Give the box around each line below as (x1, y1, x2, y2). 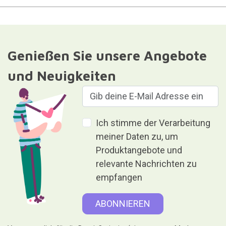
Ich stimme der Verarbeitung (96, 117, 211, 128)
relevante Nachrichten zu (96, 158, 197, 169)
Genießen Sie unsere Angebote (7, 47, 207, 64)
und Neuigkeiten (7, 67, 116, 84)
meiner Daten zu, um (96, 131, 179, 142)
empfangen (96, 172, 143, 183)
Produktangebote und (96, 144, 183, 155)
